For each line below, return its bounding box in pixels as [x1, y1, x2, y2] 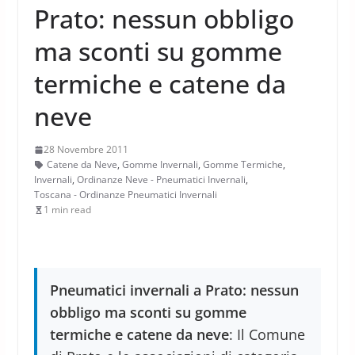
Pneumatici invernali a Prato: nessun [49, 281, 299, 300]
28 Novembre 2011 [43, 143, 128, 156]
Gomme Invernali [121, 158, 198, 171]
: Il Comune [228, 325, 305, 344]
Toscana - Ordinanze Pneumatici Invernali [33, 188, 217, 201]
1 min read [43, 203, 91, 216]
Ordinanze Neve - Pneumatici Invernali [76, 173, 246, 186]
